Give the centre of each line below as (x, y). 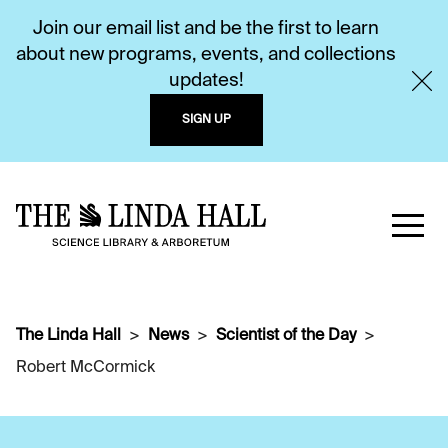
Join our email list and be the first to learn (206, 29)
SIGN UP (206, 120)
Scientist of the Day (286, 336)
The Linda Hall (68, 336)
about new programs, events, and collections (206, 55)
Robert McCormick (85, 368)
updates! (206, 81)
